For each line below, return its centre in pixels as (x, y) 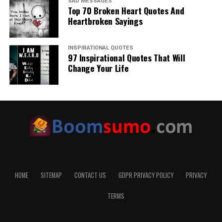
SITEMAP (52, 175)
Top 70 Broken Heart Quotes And (126, 11)
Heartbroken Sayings (105, 21)
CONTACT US (90, 175)
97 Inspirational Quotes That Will (126, 58)
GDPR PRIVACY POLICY (146, 175)
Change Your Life (98, 68)
